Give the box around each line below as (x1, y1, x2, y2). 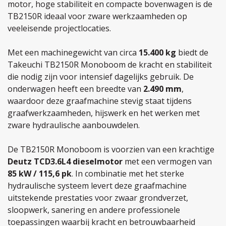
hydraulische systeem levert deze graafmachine (8, 180, 187, 191)
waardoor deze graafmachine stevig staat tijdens (8, 95, 192, 106)
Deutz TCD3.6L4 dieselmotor (8, 156, 123, 167)
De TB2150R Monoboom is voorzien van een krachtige (8, 144, 214, 155)
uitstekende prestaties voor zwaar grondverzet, (8, 192, 188, 203)
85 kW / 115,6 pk (8, 168, 72, 179)
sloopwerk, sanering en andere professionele (8, 204, 180, 215)
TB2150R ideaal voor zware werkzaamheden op (8, 11, 187, 22)
